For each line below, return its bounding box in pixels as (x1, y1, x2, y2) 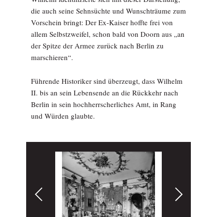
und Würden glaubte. (31, 111, 99, 121)
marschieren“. (31, 52, 82, 62)
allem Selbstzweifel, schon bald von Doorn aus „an (31, 29, 185, 39)
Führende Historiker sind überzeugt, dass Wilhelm (31, 76, 183, 86)
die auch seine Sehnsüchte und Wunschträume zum (31, 6, 186, 15)
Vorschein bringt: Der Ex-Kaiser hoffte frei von (31, 17, 173, 27)
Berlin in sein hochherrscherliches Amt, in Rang (31, 99, 176, 109)
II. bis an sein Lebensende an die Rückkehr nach (31, 88, 178, 97)
